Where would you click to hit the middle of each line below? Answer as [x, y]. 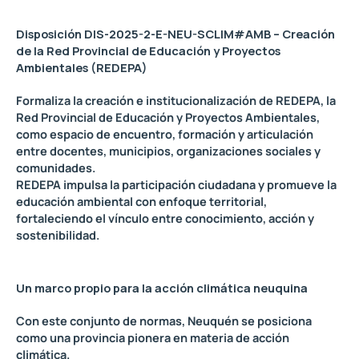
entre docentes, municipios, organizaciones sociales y [168, 150]
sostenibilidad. [58, 234]
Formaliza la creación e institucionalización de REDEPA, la [176, 100]
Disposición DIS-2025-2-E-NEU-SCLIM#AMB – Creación [175, 33]
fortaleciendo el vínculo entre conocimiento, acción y [165, 218]
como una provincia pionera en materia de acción [153, 338]
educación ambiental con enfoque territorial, [141, 201]
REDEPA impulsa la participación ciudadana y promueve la [176, 184]
